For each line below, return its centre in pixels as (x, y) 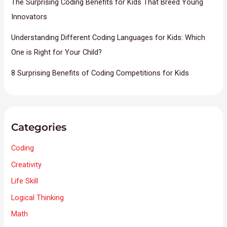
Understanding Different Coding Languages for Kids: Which (108, 37)
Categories (39, 127)
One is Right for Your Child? (57, 52)
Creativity (27, 164)
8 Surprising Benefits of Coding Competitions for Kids (100, 73)
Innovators (29, 16)
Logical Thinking (38, 197)
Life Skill (25, 181)
